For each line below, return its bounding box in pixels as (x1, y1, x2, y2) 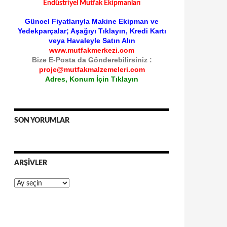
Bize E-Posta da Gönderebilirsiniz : (31, 56, 152, 64)
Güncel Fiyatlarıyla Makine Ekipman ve (25, 17, 159, 25)
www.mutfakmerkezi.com (49, 46, 134, 54)
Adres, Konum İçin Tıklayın (45, 75, 138, 83)
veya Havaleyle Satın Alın (48, 36, 135, 45)
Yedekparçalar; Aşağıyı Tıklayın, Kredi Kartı (17, 27, 166, 35)
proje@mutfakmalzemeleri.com (39, 65, 145, 73)
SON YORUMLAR (14, 117, 69, 124)
